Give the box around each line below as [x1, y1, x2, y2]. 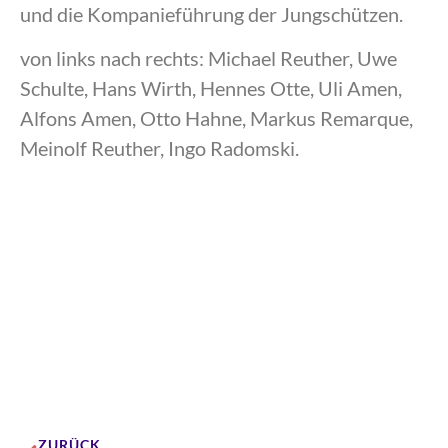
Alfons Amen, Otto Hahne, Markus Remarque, [20, 106, 413, 131]
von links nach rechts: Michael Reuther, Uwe [20, 46, 397, 71]
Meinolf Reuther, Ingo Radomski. [20, 136, 303, 161]
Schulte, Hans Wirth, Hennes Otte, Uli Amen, [20, 76, 402, 101]
